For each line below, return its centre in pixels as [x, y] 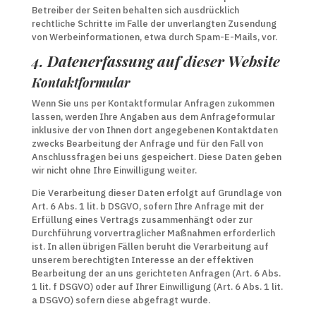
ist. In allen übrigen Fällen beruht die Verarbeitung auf [150, 247]
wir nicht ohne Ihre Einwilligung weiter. [114, 170]
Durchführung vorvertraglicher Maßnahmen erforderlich [153, 233]
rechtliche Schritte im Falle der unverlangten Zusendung [154, 24]
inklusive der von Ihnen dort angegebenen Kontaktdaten [154, 130]
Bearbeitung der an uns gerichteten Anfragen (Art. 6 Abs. [156, 273]
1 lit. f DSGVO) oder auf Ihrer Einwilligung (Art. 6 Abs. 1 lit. [157, 287]
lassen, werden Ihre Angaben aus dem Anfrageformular [153, 117]
